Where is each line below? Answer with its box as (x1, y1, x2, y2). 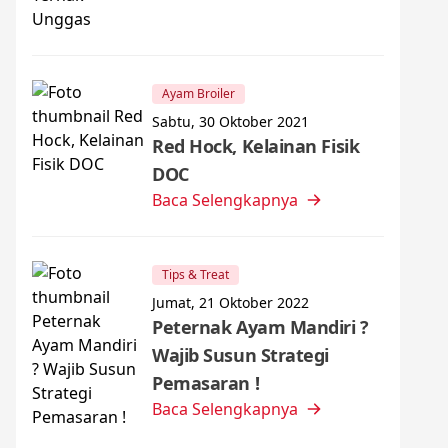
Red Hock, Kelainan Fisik (152, 134, 360, 158)
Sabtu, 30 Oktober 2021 (152, 112, 309, 131)
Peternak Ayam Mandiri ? (152, 315, 369, 339)
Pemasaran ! (152, 371, 260, 395)
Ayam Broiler (162, 85, 235, 102)
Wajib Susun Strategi (152, 343, 330, 367)
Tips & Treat (162, 266, 229, 283)
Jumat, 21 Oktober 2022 (152, 293, 309, 312)
